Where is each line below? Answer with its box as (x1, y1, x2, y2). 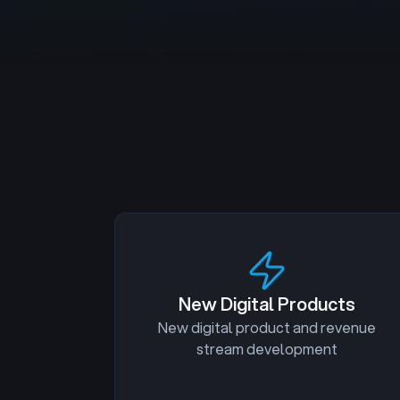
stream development (196, 338, 337, 359)
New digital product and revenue (157, 317, 376, 337)
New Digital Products (178, 291, 355, 317)
